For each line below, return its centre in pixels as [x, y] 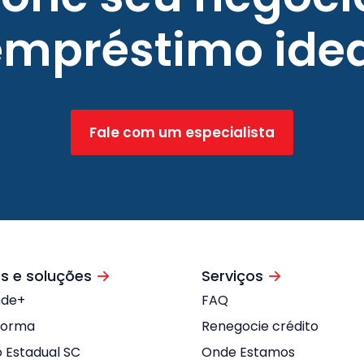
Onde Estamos [248, 352]
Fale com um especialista [182, 132]
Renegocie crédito [260, 326]
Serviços [232, 276]
